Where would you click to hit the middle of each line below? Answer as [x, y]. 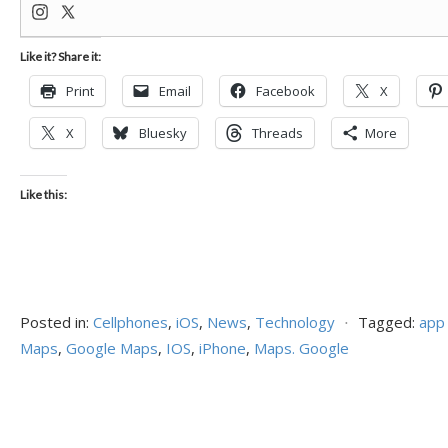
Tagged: [386, 322]
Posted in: [54, 322]
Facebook [285, 91]
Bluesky [163, 133]
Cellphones [130, 322]
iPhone [222, 348]
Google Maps [112, 348]
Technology [295, 322]
